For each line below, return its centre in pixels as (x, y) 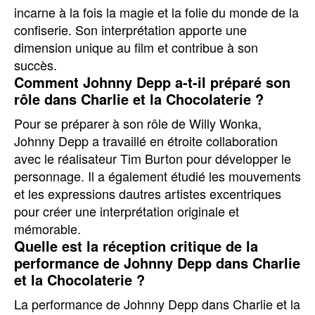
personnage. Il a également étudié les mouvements (157, 176)
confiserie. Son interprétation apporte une (130, 30)
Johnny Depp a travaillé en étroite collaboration (146, 141)
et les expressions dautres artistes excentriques (148, 193)
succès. (36, 65)
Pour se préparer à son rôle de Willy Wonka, (138, 123)
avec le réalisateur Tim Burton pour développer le (153, 158)
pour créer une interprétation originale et (127, 211)
